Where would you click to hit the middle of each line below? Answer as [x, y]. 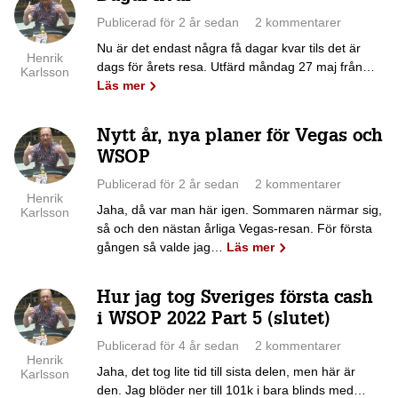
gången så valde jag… [161, 247]
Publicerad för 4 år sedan [167, 345]
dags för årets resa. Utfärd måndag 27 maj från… [235, 66]
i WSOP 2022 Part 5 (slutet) [213, 320]
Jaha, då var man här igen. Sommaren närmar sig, [239, 209]
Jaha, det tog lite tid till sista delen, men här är [226, 371]
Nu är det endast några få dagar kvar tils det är [228, 48]
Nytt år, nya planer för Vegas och [239, 137]
